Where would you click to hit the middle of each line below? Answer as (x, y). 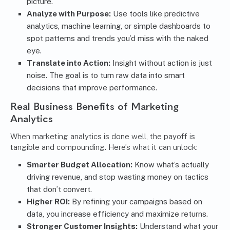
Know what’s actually (171, 165)
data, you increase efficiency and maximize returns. (117, 214)
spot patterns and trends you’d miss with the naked (118, 39)
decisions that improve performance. (92, 88)
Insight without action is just (161, 63)
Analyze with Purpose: (69, 14)
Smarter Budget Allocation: (80, 165)
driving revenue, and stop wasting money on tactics (118, 177)
